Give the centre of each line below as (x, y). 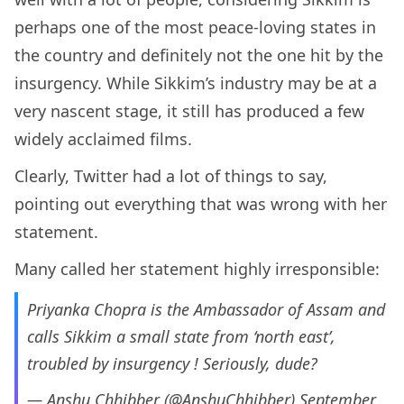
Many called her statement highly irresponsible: (199, 268)
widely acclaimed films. (103, 138)
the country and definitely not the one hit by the (199, 55)
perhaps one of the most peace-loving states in (195, 27)
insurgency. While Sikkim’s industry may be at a (196, 83)
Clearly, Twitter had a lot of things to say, (171, 175)
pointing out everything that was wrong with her (201, 203)
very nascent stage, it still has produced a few (189, 110)
